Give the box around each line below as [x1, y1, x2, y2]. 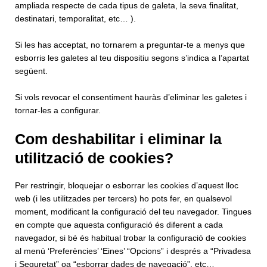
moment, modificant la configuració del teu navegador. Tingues [15, 207, 252, 217]
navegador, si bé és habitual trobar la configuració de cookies [15, 234, 246, 243]
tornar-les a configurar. [15, 106, 101, 116]
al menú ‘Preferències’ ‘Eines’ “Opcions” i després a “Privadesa [15, 247, 251, 256]
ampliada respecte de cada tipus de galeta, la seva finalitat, [15, 1, 238, 11]
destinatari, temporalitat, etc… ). [15, 14, 136, 24]
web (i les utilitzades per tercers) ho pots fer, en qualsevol [15, 194, 232, 204]
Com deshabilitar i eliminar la [15, 131, 222, 148]
